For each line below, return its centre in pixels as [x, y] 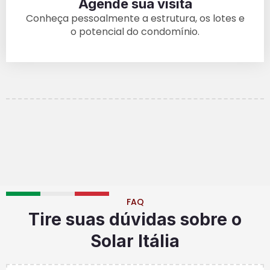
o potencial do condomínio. [135, 31]
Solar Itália [135, 241]
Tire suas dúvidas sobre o [135, 220]
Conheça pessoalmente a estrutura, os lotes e [135, 18]
